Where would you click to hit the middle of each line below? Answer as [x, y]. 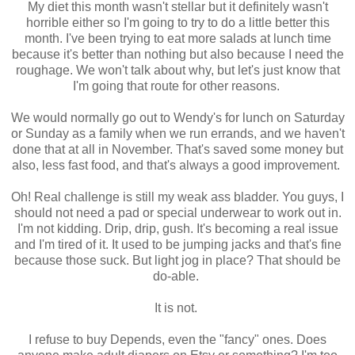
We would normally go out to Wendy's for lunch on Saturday [177, 118]
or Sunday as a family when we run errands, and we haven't [177, 134]
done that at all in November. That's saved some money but [177, 150]
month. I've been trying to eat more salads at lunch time [177, 39]
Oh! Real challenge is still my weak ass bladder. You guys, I [177, 197]
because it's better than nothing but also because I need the [177, 55]
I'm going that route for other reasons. [177, 86]
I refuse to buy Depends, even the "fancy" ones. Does [177, 340]
